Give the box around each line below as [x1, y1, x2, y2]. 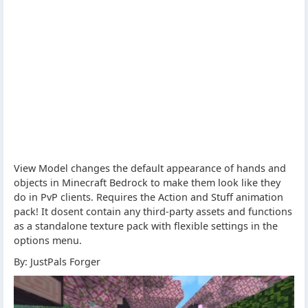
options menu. [14, 233, 82, 247]
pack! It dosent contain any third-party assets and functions [14, 204, 292, 218]
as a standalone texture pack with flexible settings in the [14, 219, 278, 232]
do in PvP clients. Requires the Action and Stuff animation [14, 190, 283, 203]
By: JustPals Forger [14, 254, 100, 268]
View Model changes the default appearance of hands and [14, 161, 286, 175]
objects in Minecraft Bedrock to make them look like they [14, 175, 280, 189]
